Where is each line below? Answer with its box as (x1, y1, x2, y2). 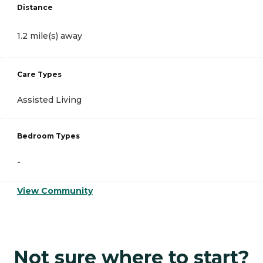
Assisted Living (17, 94, 82, 105)
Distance (17, 2, 53, 12)
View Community (17, 185, 93, 196)
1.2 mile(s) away (17, 30, 82, 41)
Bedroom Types (17, 131, 80, 140)
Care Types (17, 69, 62, 79)
